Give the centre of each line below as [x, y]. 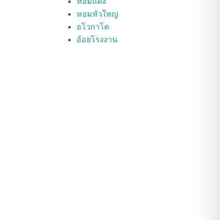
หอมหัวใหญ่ [97, 14]
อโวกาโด [93, 27]
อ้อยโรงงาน [97, 39]
